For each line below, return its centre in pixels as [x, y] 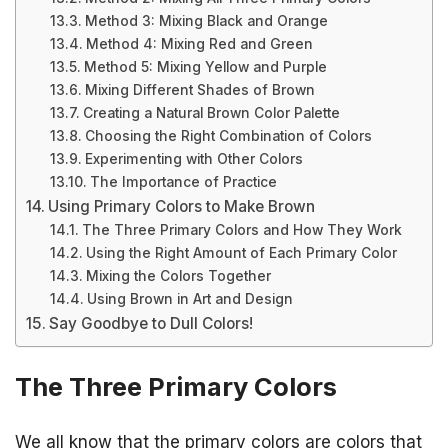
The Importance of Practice [183, 182]
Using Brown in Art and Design [189, 299]
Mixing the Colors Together [178, 276]
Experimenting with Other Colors [193, 159]
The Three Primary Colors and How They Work [241, 230]
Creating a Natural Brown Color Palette [211, 113]
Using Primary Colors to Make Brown [182, 206]
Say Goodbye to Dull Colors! [151, 323]
